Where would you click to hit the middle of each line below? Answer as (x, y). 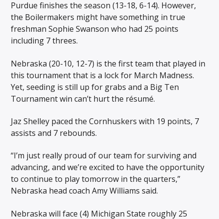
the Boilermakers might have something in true (98, 17)
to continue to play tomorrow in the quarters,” (96, 179)
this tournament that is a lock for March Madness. (103, 75)
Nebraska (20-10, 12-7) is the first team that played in (108, 63)
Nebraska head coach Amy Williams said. (85, 191)
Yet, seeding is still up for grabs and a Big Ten (95, 87)
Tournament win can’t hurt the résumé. (83, 99)
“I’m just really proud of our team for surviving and (104, 156)
